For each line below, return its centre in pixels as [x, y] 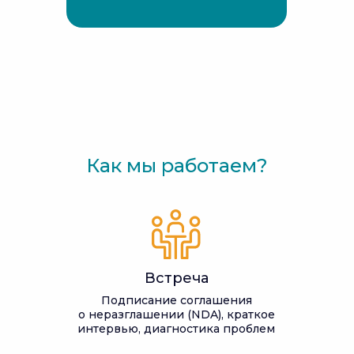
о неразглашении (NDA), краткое [176, 314]
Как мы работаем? [177, 166]
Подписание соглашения [176, 300]
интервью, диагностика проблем [176, 329]
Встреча [177, 278]
